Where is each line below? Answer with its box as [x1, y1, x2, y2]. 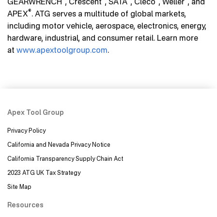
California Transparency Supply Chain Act [7, 155, 126, 163]
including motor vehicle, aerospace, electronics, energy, [7, 21, 206, 31]
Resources [7, 201, 44, 209]
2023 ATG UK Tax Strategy [7, 169, 80, 177]
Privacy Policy [7, 126, 46, 134]
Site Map [7, 183, 31, 191]
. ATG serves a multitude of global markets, [31, 9, 186, 19]
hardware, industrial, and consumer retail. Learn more [7, 33, 198, 43]
